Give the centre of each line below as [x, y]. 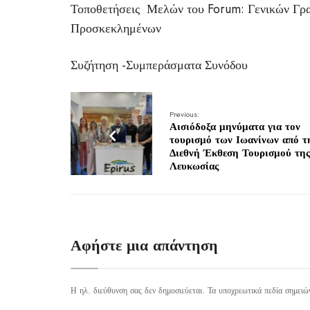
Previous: [184, 114]
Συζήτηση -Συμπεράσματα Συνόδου [161, 65]
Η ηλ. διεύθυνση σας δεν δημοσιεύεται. [138, 291]
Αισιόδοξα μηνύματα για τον [235, 127]
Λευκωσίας [194, 166]
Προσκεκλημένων [116, 28]
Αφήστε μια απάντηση [144, 245]
